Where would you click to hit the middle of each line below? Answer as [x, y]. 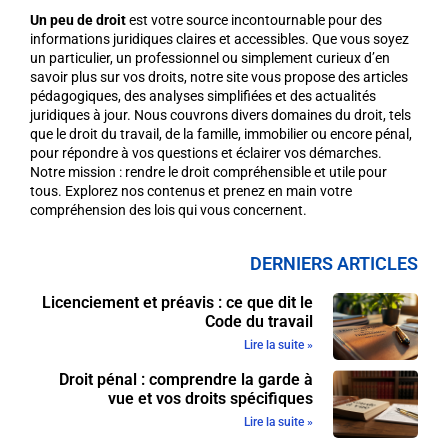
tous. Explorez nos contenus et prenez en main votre [191, 191]
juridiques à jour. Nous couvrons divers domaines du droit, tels [220, 115]
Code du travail [258, 321]
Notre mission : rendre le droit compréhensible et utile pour [208, 172]
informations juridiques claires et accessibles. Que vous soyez [219, 39]
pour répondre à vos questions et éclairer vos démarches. [206, 153]
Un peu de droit [78, 20]
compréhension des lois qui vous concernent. [168, 210]
